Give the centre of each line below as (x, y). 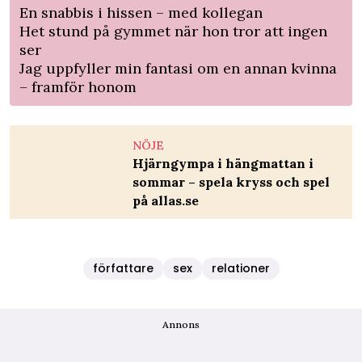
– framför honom (78, 87)
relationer (240, 269)
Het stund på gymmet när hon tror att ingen (173, 32)
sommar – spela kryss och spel (231, 182)
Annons (181, 325)
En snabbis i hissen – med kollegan (141, 13)
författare (123, 269)
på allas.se (166, 201)
